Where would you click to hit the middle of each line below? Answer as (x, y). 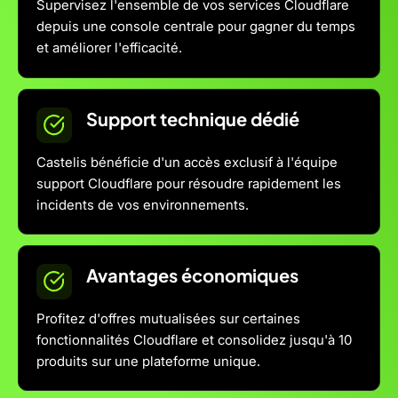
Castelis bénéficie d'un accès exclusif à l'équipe (187, 162)
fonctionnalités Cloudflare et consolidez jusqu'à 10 (195, 340)
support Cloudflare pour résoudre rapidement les (189, 183)
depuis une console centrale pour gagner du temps (196, 27)
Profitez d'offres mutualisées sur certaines (169, 319)
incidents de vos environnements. (143, 204)
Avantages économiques (193, 275)
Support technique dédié (193, 118)
